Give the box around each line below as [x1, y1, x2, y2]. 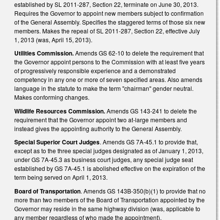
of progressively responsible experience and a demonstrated [14, 66, 176, 75]
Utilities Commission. [14, 49, 74, 58]
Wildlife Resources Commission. [14, 106, 105, 115]
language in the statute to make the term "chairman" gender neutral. [14, 84, 193, 93]
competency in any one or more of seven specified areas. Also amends [14, 75, 202, 84]
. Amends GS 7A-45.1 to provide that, [100, 137, 198, 146]
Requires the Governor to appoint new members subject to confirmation [14, 8, 204, 17]
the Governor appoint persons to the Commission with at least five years [14, 57, 205, 66]
